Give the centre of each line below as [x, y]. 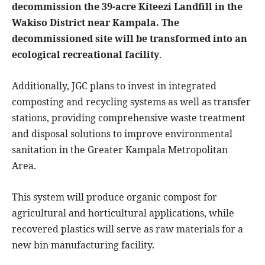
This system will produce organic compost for [114, 197]
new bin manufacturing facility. [83, 245]
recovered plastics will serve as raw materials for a [127, 229]
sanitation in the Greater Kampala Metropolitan [120, 149]
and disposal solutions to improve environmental [122, 133]
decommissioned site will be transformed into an [130, 38]
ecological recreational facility [85, 54]
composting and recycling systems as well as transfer [131, 101]
